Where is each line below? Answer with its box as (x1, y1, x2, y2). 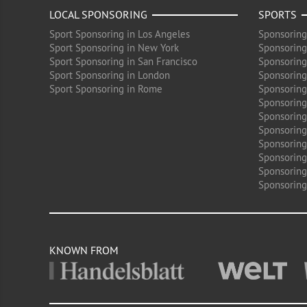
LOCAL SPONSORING (49, 8, 147, 21)
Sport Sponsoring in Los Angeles (49, 27, 190, 40)
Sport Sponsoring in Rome (49, 82, 162, 95)
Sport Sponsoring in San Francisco (49, 55, 197, 68)
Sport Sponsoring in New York (49, 41, 179, 54)
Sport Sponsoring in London (49, 69, 170, 82)
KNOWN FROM (49, 243, 119, 257)
